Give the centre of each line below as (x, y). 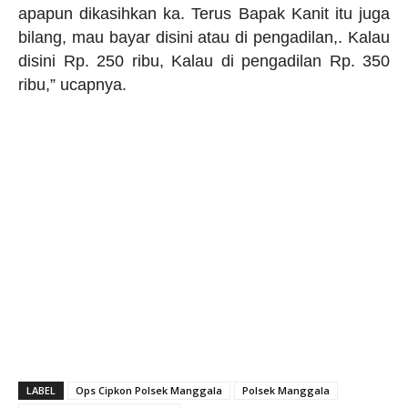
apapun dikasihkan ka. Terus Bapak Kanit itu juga (204, 14)
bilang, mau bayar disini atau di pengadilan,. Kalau (204, 38)
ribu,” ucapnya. (72, 85)
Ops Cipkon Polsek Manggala (149, 391)
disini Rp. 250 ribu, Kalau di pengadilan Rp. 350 (204, 61)
